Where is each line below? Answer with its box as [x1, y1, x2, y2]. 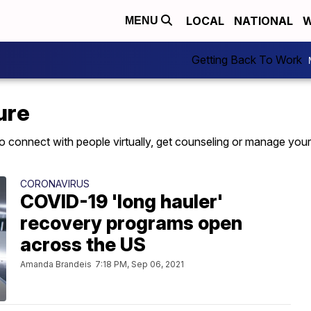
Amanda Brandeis [20, 259, 92, 269]
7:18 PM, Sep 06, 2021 [95, 259, 184, 269]
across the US [20, 233, 146, 256]
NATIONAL [234, 14, 293, 28]
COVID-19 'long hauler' [20, 190, 223, 213]
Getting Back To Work [192, 52, 302, 67]
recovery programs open [20, 212, 242, 235]
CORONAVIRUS [20, 178, 90, 190]
